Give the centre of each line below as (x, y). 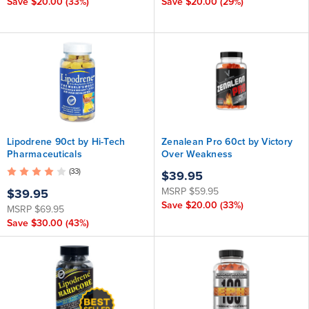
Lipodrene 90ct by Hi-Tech (66, 142)
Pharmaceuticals (44, 154)
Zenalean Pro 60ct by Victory (227, 142)
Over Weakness (197, 154)
